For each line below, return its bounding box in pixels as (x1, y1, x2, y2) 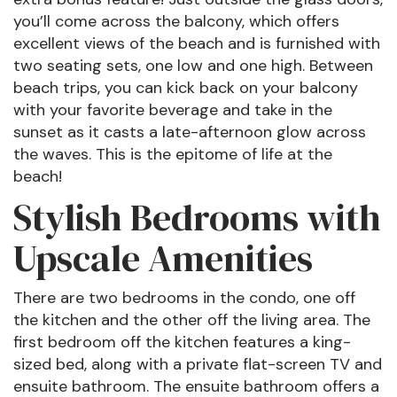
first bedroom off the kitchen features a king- (13, 331, 351, 353)
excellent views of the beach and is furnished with (13, 33, 380, 54)
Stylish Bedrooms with (13, 191, 381, 243)
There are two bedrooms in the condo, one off (13, 287, 355, 308)
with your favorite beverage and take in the (13, 99, 332, 121)
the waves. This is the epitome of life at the (13, 144, 332, 165)
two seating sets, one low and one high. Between (13, 55, 373, 76)
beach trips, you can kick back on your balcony (13, 77, 358, 98)
